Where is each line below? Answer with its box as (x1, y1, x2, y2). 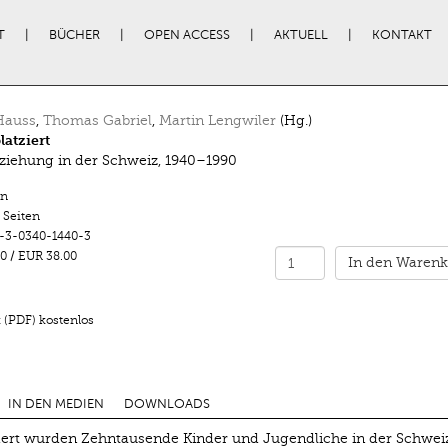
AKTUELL (273, 28, 328, 42)
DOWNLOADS (123, 396, 210, 411)
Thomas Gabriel (42, 113, 152, 128)
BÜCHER (48, 28, 100, 42)
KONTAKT (371, 28, 432, 42)
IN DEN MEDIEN (7, 396, 104, 411)
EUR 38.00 (17, 249, 80, 263)
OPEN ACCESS (143, 28, 230, 42)
